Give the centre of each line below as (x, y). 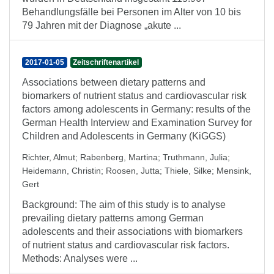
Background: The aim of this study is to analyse (124, 205)
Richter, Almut (49, 157)
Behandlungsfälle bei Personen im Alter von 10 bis (131, 12)
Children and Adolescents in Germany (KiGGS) (124, 136)
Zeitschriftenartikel (106, 62)
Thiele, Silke (188, 171)
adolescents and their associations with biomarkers (132, 231)
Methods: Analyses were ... (80, 258)
